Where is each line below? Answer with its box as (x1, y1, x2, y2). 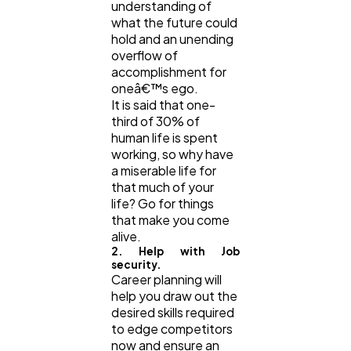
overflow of (111, 47, 178, 64)
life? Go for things (111, 195, 214, 212)
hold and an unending (111, 31, 233, 48)
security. (111, 258, 162, 272)
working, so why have (111, 146, 233, 163)
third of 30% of (111, 113, 200, 130)
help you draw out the (111, 288, 237, 305)
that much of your (111, 179, 214, 196)
